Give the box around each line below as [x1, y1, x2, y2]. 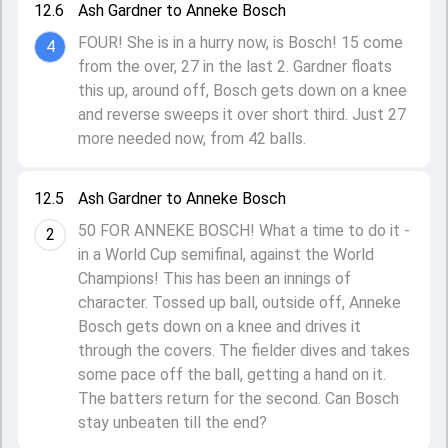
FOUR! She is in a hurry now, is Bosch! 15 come [78, 33, 403, 52]
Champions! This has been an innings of [78, 269, 351, 288]
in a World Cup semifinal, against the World [78, 245, 374, 264]
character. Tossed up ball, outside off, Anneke [78, 293, 401, 312]
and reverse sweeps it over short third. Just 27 [78, 105, 406, 124]
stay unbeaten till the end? [78, 413, 267, 432]
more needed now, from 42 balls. [78, 129, 306, 148]
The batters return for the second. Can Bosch [78, 389, 399, 408]
